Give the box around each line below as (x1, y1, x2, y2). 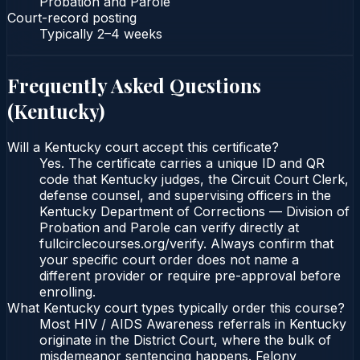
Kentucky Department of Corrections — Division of (39, 203, 350, 220)
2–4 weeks (97, 25, 162, 42)
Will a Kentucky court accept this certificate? (7, 139, 279, 156)
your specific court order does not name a (39, 252, 299, 268)
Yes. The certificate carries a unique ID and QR (39, 155, 325, 172)
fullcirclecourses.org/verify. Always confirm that (39, 235, 333, 252)
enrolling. (39, 284, 96, 301)
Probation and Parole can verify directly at (39, 219, 299, 236)
